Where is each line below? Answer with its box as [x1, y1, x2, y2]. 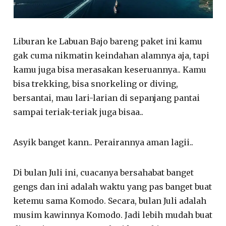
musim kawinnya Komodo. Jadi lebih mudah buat [13, 210, 213, 220]
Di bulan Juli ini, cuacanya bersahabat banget [13, 167, 194, 178]
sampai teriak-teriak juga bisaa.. [13, 107, 144, 117]
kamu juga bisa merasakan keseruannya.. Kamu [13, 65, 207, 75]
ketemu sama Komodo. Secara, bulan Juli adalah [13, 196, 207, 206]
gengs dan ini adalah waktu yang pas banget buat [13, 182, 212, 192]
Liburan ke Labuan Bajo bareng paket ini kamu [13, 36, 203, 46]
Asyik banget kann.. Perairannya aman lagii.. [13, 137, 194, 147]
